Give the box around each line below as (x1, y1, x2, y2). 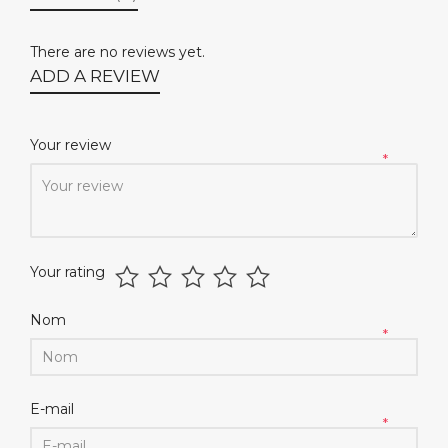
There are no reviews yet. (30, 43, 205, 62)
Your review (30, 136, 115, 155)
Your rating (30, 263, 105, 282)
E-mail (30, 400, 78, 419)
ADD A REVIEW (30, 66, 160, 87)
